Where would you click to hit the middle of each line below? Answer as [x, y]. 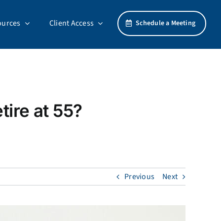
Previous [140, 177]
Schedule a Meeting [166, 23]
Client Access [72, 23]
